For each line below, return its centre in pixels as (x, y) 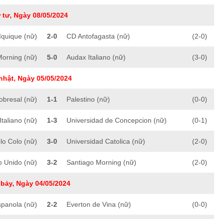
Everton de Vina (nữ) (99, 205)
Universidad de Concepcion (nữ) (117, 120)
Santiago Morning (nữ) (101, 163)
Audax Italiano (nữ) (96, 57)
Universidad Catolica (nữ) (106, 142)
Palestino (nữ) (88, 99)
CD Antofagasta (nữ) (98, 36)
